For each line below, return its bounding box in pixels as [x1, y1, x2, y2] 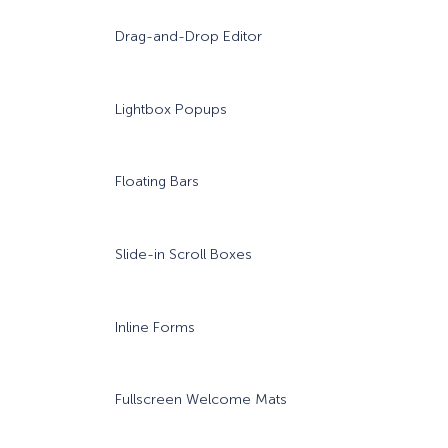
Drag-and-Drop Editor [115, 28, 263, 46]
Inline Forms [115, 318, 196, 336]
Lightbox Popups [115, 100, 228, 118]
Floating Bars [115, 173, 200, 191]
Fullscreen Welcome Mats [115, 391, 288, 409]
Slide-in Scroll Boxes [115, 246, 253, 264]
